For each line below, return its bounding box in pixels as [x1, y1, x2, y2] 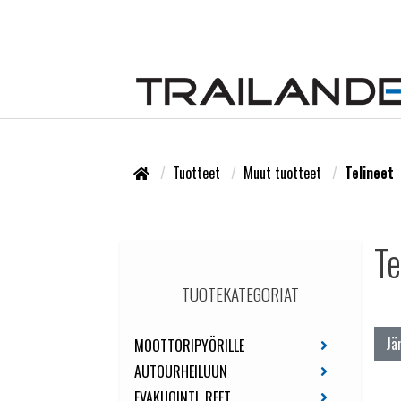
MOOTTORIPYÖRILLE [134, 335, 245, 357]
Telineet [345, 162, 395, 184]
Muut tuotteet [243, 162, 326, 184]
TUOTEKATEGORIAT [182, 281, 300, 308]
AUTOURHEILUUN [134, 361, 228, 383]
